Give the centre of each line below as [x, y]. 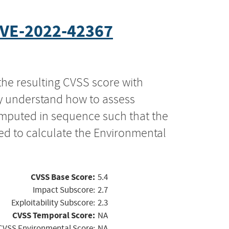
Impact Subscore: [64, 190]
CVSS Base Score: [63, 177]
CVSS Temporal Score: [54, 215]
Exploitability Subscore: [53, 202]
